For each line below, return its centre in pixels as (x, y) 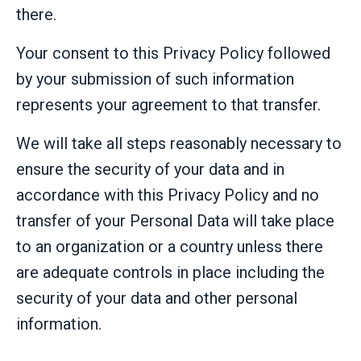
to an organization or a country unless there (170, 247)
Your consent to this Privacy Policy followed (173, 54)
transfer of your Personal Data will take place (175, 221)
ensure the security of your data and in (150, 170)
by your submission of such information (155, 79)
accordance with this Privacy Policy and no (168, 195)
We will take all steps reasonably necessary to (179, 144)
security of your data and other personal (157, 299)
